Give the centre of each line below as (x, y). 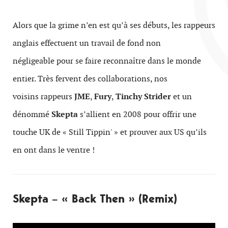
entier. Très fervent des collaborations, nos (90, 79)
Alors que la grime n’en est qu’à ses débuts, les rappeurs (114, 25)
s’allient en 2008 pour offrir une (137, 114)
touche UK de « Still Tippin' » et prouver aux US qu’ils (110, 132)
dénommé (32, 114)
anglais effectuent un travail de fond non (87, 43)
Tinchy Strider (143, 96)
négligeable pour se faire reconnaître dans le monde (107, 61)
